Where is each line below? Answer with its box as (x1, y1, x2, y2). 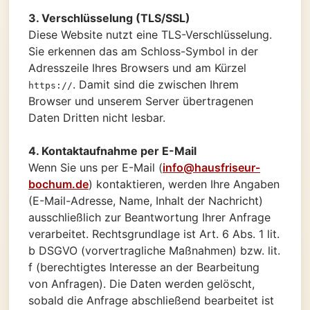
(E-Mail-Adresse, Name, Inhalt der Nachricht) (28, 193, 263, 208)
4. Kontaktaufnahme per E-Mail (28, 143, 197, 158)
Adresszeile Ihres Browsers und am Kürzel (28, 60, 246, 75)
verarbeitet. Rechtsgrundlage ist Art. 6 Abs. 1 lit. (28, 226, 280, 241)
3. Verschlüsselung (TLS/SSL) (28, 10, 190, 25)
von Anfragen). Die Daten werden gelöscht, (28, 276, 255, 291)
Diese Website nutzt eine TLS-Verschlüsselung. (28, 27, 272, 42)
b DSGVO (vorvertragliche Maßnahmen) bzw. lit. (28, 243, 280, 257)
